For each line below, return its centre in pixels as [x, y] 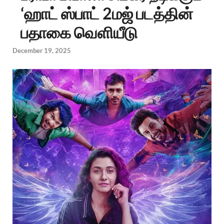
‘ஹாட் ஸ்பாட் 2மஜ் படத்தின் [107, 13]
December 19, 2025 [42, 50]
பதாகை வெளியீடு [79, 32]
